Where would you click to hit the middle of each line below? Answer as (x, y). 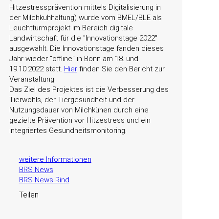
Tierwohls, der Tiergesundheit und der (72, 100)
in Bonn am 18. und (106, 59)
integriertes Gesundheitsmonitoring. (68, 131)
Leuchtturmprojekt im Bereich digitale (71, 28)
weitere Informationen (55, 159)
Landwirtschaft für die (46, 38)
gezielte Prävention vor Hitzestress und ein (80, 120)
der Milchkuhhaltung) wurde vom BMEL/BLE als (85, 18)
